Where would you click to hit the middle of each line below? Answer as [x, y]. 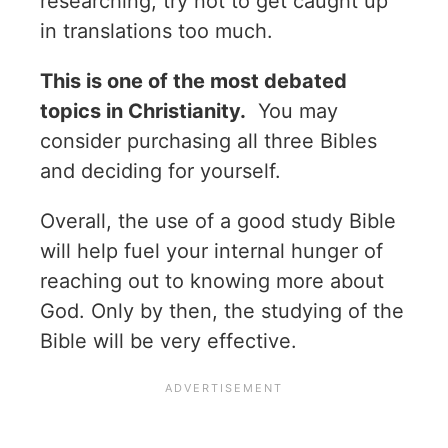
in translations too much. [156, 31]
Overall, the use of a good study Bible [218, 221]
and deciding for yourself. [160, 171]
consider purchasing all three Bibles [208, 141]
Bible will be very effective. [168, 341]
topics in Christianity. [143, 111]
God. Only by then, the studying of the [222, 311]
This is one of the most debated [193, 81]
